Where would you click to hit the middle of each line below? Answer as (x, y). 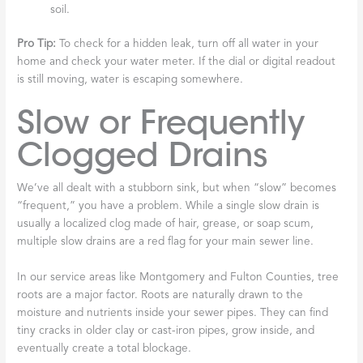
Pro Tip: (37, 45)
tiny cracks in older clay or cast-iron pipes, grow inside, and (166, 331)
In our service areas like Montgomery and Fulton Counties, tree (178, 277)
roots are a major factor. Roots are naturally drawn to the (160, 295)
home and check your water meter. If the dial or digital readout (177, 62)
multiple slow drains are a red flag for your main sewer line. (166, 241)
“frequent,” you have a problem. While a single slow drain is (169, 206)
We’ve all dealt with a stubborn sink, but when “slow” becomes (177, 188)
